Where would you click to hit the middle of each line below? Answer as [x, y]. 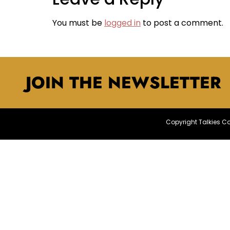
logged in [122, 23]
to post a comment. [182, 23]
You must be [78, 23]
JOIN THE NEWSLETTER [123, 83]
